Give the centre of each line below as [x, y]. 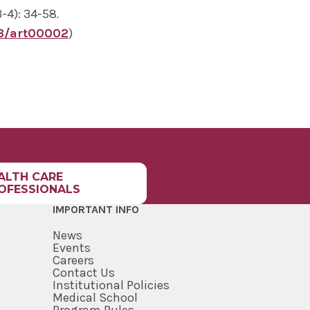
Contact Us [83, 273]
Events [71, 248]
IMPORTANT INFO [95, 210]
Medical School [95, 298]
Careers [73, 261]
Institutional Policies [111, 285]
